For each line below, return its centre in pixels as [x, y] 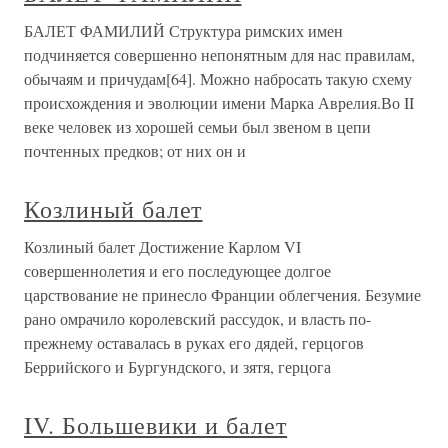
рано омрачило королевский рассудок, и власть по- [197, 318]
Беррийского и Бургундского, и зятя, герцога [177, 366]
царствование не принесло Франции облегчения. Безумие [222, 294]
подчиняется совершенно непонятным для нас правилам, [219, 54]
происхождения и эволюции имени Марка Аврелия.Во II [219, 102]
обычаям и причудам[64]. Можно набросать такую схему [218, 78]
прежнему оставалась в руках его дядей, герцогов [194, 342]
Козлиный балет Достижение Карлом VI [162, 246]
